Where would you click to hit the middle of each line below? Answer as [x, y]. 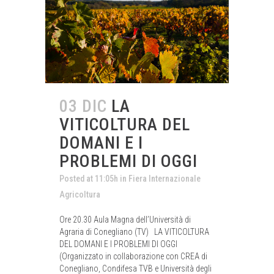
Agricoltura [80, 194]
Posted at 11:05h [89, 178]
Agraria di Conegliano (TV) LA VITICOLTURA [134, 231]
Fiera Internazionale [165, 178]
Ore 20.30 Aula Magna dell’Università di [125, 219]
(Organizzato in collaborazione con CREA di [133, 256]
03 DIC [83, 106]
